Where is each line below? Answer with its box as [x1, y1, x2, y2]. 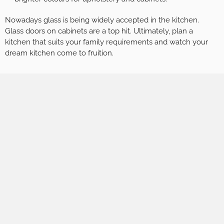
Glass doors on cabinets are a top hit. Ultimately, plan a [5, 26, 193, 35]
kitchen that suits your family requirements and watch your [5, 37, 208, 46]
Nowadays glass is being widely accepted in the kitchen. [5, 15, 199, 24]
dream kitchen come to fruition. [5, 48, 113, 57]
